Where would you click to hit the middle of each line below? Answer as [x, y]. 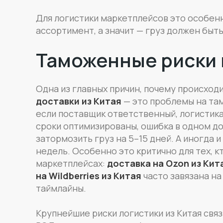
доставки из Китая [78, 101]
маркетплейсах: [71, 163]
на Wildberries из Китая [88, 175]
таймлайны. [61, 188]
